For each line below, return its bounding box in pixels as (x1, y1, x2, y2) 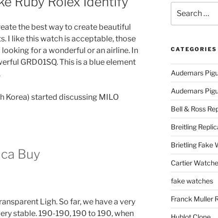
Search (170, 2, 194, 11)
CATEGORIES (170, 46, 217, 53)
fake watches (170, 177, 213, 185)
